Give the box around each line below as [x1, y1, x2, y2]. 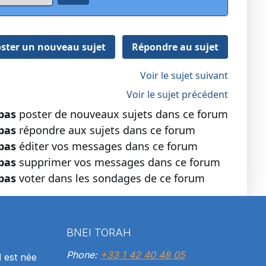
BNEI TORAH [66, 226, 131, 239]
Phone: [66, 249, 100, 261]
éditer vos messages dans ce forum [16, 139, 198, 154]
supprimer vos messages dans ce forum [16, 155, 220, 170]
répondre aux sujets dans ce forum [16, 123, 195, 138]
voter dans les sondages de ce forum [16, 171, 205, 186]
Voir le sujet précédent [126, 88, 228, 102]
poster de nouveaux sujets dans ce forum [16, 107, 228, 122]
